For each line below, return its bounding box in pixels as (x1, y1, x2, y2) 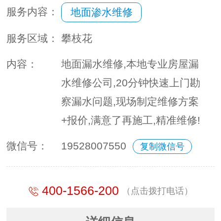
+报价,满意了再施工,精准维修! (61, 114, 201, 126)
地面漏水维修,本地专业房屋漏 (61, 58, 199, 70)
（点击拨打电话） (122, 185, 193, 196)
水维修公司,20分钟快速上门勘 (61, 76, 201, 88)
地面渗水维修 (70, 6, 133, 18)
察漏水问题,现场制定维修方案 (61, 95, 199, 107)
